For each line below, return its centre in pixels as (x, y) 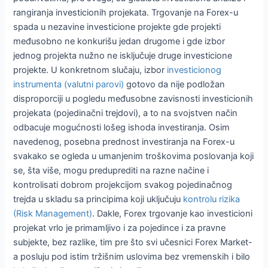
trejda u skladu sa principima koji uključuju (98, 200)
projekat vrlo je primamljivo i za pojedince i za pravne (120, 228)
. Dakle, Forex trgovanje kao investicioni (173, 214)
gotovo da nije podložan (175, 85)
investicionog (194, 70)
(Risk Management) (53, 214)
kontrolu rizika (212, 200)
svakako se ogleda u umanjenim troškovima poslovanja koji (134, 156)
